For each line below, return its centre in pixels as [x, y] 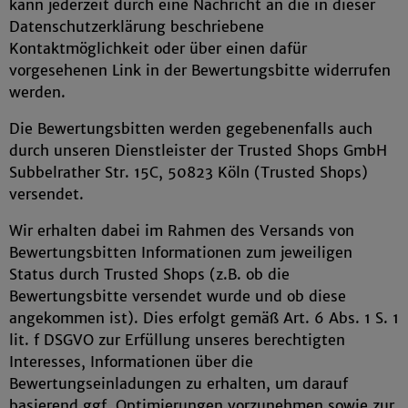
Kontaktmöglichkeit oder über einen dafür [158, 48]
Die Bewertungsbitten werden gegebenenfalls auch [191, 128]
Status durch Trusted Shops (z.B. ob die [149, 274]
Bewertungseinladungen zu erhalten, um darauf [178, 383]
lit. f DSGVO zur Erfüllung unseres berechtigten [177, 340]
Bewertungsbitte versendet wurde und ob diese [178, 296]
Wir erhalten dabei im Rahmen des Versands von [182, 230]
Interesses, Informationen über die [131, 362]
